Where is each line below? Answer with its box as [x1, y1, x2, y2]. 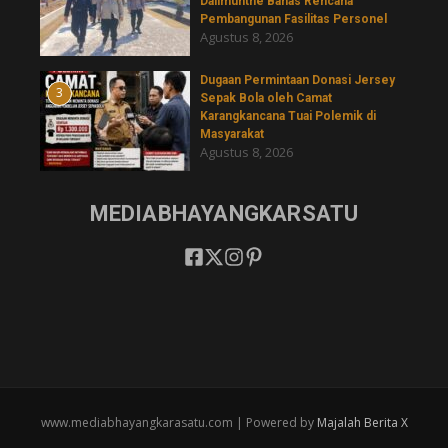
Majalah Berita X [316, 414, 408, 432]
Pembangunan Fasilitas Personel [200, 12, 387, 27]
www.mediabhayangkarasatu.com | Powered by [40, 414, 317, 432]
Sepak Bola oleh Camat [200, 91, 332, 106]
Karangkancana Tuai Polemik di [200, 109, 376, 124]
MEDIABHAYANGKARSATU [89, 201, 359, 227]
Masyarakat [200, 127, 264, 142]
